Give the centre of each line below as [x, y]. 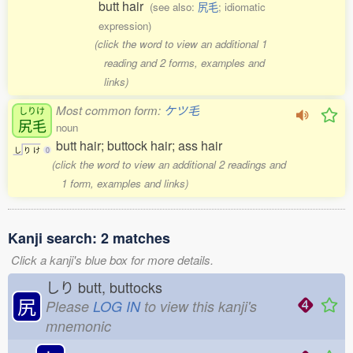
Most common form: [110, 110]
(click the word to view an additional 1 [181, 44]
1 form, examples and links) [124, 183]
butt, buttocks [124, 287]
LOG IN [117, 306]
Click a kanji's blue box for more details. [112, 260]
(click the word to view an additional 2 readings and [169, 164]
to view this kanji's [199, 306]
